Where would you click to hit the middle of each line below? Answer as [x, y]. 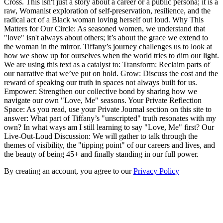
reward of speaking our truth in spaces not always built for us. [101, 83]
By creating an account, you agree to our [68, 171]
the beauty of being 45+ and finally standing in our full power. [101, 154]
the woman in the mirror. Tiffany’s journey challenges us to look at [108, 47]
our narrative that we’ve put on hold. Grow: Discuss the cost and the [111, 74]
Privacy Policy [156, 171]
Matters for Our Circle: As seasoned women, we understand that [105, 29]
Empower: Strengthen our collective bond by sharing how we [101, 92]
